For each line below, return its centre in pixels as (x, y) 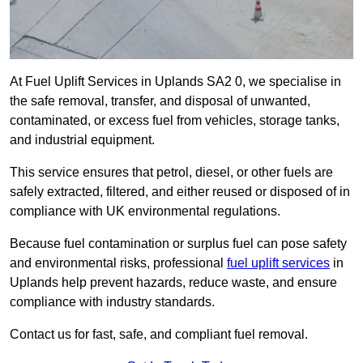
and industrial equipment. (84, 140)
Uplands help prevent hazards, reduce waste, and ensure (173, 283)
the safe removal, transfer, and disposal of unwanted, (160, 101)
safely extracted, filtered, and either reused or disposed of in (180, 192)
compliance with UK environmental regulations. (147, 211)
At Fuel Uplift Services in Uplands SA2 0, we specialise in (175, 82)
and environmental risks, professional (118, 263)
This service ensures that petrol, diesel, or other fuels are (171, 173)
